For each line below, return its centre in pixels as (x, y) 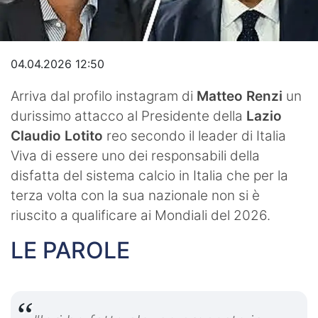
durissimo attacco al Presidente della (128, 116)
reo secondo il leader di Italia (194, 136)
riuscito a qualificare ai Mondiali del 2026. (141, 215)
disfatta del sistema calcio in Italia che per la (149, 175)
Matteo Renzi (241, 96)
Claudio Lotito (57, 136)
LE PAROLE (70, 250)
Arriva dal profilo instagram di (104, 96)
